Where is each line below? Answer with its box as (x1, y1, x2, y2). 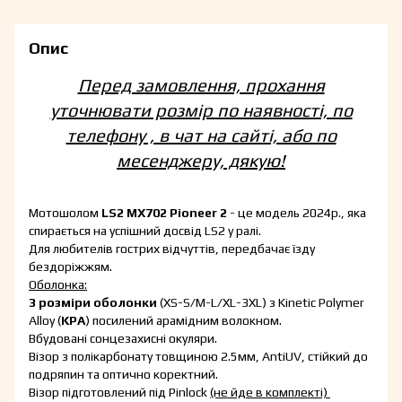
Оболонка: (29, 277, 87, 293)
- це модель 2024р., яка (227, 205, 366, 221)
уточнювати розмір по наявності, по (49, 100, 353, 121)
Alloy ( (29, 313, 61, 328)
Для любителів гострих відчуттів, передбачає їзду (29, 241, 315, 257)
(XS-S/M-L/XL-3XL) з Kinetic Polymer (157, 295, 364, 310)
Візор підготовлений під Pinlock (29, 385, 210, 400)
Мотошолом (29, 205, 101, 221)
